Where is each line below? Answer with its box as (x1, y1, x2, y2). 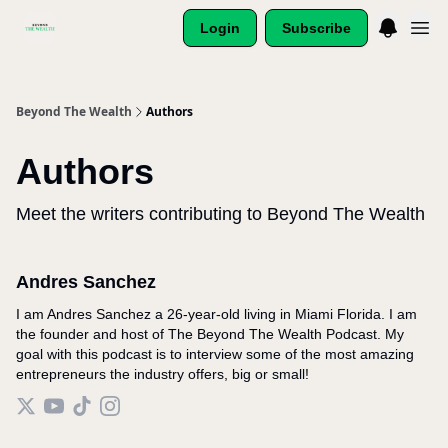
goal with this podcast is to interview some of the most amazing (16, 346, 414, 362)
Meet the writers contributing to (16, 204, 262, 224)
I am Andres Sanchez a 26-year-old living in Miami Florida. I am (16, 306, 417, 322)
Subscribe (282, 20, 351, 36)
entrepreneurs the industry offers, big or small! (16, 366, 309, 382)
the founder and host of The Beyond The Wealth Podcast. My (16, 326, 404, 342)
